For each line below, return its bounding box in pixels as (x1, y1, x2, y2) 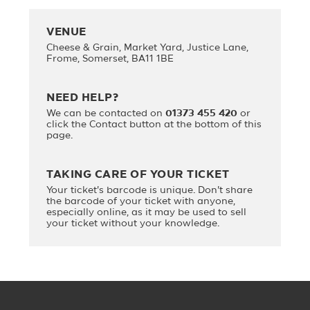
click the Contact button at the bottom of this (46, 120, 262, 129)
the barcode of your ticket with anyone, (46, 197, 236, 206)
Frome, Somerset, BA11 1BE (46, 55, 174, 64)
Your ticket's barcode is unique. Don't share (46, 186, 253, 195)
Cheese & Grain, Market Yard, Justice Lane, (46, 44, 249, 53)
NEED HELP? (46, 93, 119, 104)
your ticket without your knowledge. (46, 219, 220, 228)
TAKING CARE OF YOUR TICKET (46, 170, 230, 181)
